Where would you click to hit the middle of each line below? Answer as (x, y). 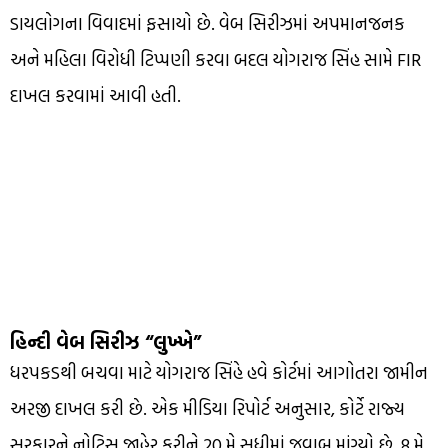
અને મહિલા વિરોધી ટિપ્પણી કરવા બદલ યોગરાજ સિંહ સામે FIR (215, 59)
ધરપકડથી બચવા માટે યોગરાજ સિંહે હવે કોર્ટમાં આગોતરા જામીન (219, 372)
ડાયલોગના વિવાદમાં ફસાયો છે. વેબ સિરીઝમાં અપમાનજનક (207, 23)
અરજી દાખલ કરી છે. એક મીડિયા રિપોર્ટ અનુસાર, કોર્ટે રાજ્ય (207, 408)
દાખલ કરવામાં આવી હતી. (95, 95)
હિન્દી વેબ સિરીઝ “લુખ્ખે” (105, 341)
